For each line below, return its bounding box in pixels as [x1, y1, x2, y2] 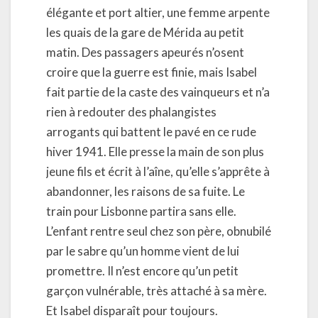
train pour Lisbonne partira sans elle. [46, 203, 236, 219]
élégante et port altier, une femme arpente [46, 4, 270, 20]
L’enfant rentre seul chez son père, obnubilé [46, 223, 271, 238]
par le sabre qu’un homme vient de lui [46, 243, 239, 258]
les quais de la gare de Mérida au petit [46, 24, 244, 40]
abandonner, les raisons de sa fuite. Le [46, 183, 245, 199]
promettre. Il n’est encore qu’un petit [46, 263, 238, 278]
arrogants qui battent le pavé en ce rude [46, 124, 256, 139]
